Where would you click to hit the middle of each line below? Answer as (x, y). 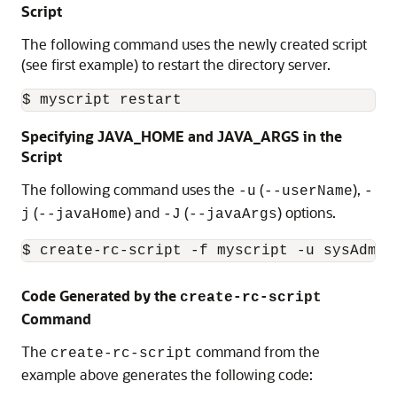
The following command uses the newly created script (194, 44)
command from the (256, 351)
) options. (307, 212)
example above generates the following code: (167, 374)
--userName (308, 191)
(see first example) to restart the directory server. (176, 64)
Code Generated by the (101, 296)
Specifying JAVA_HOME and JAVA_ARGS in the (182, 136)
